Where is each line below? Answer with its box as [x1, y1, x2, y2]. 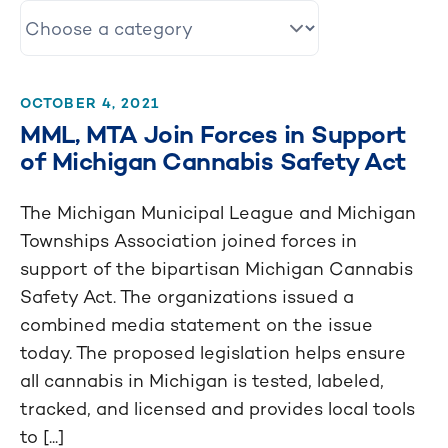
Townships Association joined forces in [20, 229, 357, 252]
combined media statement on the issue [20, 313, 373, 336]
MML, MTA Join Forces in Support [20, 118, 406, 150]
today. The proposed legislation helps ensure [20, 341, 406, 364]
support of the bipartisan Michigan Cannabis [20, 257, 413, 280]
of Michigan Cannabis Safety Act [20, 145, 406, 177]
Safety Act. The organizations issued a [20, 285, 354, 308]
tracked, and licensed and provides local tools [20, 397, 415, 420]
